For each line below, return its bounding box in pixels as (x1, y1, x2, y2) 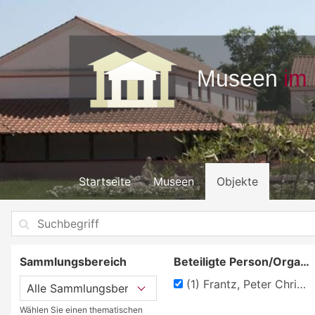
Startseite (79, 174, 131, 188)
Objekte (217, 174, 258, 188)
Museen (153, 174, 194, 188)
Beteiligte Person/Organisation (300, 254, 309, 269)
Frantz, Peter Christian (199, 276, 297, 291)
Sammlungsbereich (20, 254, 127, 269)
